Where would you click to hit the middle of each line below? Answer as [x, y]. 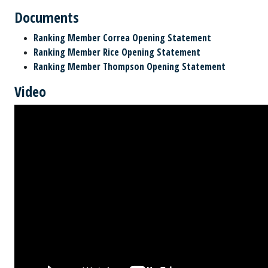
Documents [47, 17]
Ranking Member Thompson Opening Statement [130, 66]
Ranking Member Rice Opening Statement [117, 52]
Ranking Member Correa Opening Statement [122, 38]
